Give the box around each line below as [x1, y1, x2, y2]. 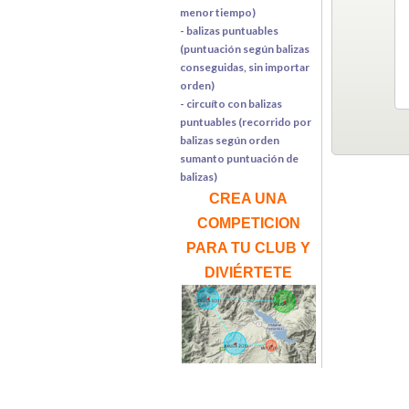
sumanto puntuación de [180, 151, 299, 165]
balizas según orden [180, 132, 279, 147]
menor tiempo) [180, 5, 256, 19]
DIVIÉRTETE [204, 264, 292, 280]
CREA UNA [209, 190, 288, 206]
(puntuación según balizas [180, 41, 309, 56]
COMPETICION [196, 215, 300, 231]
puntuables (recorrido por [180, 114, 311, 129]
